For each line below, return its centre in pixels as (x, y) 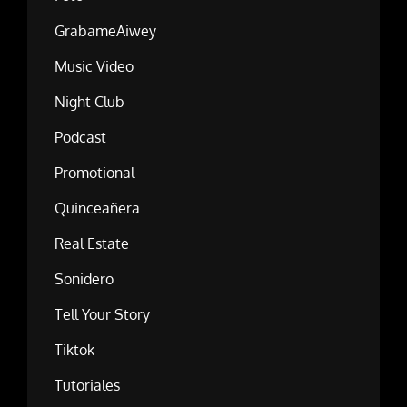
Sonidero (84, 279)
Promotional (94, 173)
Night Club (89, 102)
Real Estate (92, 244)
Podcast (80, 138)
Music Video (94, 67)
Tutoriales (87, 386)
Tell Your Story (102, 315)
